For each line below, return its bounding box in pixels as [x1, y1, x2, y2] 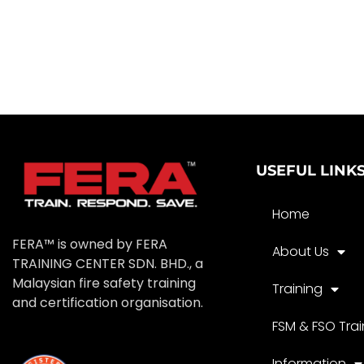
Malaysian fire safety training [12, 273, 196, 292]
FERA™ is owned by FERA [12, 234, 167, 253]
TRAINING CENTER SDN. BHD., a [12, 253, 203, 273]
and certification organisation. [12, 292, 203, 312]
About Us [272, 241, 329, 261]
